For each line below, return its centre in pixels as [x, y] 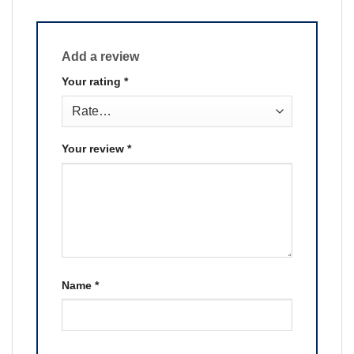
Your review [94, 148]
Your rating [93, 82]
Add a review [102, 57]
